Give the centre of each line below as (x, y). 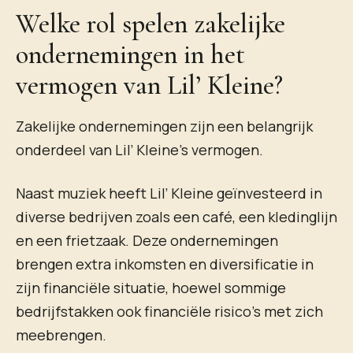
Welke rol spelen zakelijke (150, 24)
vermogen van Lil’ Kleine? (149, 85)
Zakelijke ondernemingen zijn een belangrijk (164, 126)
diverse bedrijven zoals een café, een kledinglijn (176, 216)
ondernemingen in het (130, 54)
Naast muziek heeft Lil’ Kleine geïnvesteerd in (169, 193)
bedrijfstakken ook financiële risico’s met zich (169, 311)
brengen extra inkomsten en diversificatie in (165, 264)
